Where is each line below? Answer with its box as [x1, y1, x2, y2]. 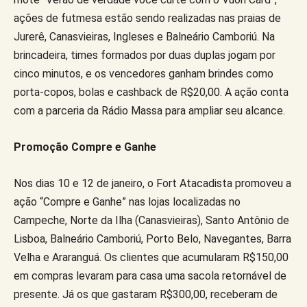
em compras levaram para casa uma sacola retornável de [14, 269, 286, 282]
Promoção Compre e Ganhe [14, 140, 159, 153]
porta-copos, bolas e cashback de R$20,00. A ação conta [14, 85, 288, 99]
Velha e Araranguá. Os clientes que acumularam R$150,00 [14, 250, 288, 264]
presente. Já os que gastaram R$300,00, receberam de [14, 287, 278, 301]
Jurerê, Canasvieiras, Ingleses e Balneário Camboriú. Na [14, 29, 275, 43]
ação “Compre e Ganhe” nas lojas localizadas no [14, 195, 241, 208]
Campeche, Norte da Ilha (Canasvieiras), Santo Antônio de [14, 213, 289, 227]
